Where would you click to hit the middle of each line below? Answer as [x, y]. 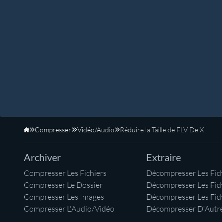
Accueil [39, 134]
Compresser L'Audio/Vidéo [69, 209]
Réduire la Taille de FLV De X [162, 130]
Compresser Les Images [64, 197]
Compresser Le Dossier [63, 185]
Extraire [164, 157]
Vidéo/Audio [96, 130]
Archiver [42, 157]
